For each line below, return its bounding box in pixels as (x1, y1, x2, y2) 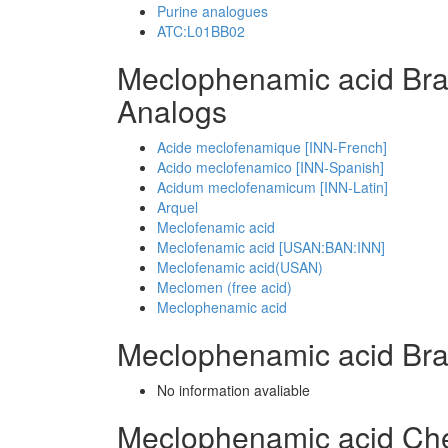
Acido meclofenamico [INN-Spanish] (157, 157, 384, 177)
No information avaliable (157, 380, 310, 400)
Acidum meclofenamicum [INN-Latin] (157, 177, 388, 197)
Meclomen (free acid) (157, 277, 292, 297)
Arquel (157, 197, 198, 217)
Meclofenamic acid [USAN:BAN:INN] (157, 237, 385, 257)
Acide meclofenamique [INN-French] (157, 137, 387, 157)
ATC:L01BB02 (157, 21, 245, 41)
